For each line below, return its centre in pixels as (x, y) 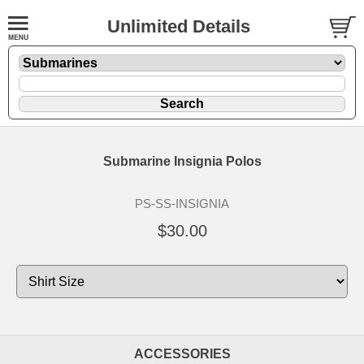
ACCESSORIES (182, 353)
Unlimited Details (178, 26)
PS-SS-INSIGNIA (182, 203)
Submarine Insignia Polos (182, 161)
